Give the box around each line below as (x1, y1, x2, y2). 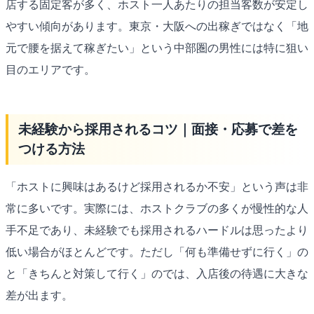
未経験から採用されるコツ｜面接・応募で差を (18, 122, 298, 137)
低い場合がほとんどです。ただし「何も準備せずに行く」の (6, 246, 308, 259)
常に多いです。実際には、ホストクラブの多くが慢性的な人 (6, 203, 308, 215)
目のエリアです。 (6, 64, 95, 76)
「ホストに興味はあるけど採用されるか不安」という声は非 (6, 181, 308, 193)
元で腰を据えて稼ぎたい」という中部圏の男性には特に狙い (6, 42, 308, 55)
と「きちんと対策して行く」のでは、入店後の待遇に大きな (6, 268, 308, 280)
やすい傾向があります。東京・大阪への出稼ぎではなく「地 (6, 20, 308, 33)
